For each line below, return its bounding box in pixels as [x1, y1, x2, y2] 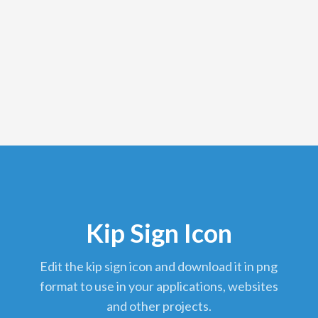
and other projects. [106, 298, 212, 314]
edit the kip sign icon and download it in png [40, 258, 48, 275]
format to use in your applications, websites [39, 278, 278, 295]
